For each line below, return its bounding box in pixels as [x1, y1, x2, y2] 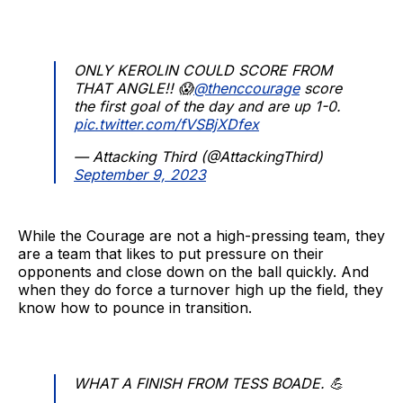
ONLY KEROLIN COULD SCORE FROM [74, 61, 332, 80]
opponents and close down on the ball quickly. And [18, 263, 369, 282]
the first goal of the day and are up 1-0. [74, 97, 341, 116]
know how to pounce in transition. [18, 299, 252, 318]
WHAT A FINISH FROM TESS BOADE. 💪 [74, 374, 344, 393]
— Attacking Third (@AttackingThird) [74, 148, 323, 166]
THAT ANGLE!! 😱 [74, 79, 193, 98]
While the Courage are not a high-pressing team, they [18, 227, 385, 246]
